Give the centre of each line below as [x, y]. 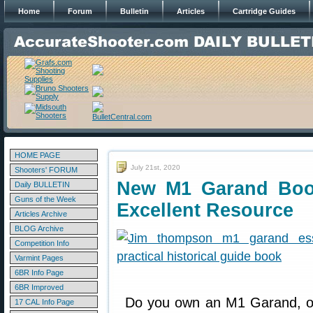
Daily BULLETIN [42, 184]
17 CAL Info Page [44, 302]
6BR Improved [39, 287]
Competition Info [42, 243]
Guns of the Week [45, 199]
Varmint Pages [39, 258]
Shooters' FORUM [46, 170]
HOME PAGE [37, 155]
